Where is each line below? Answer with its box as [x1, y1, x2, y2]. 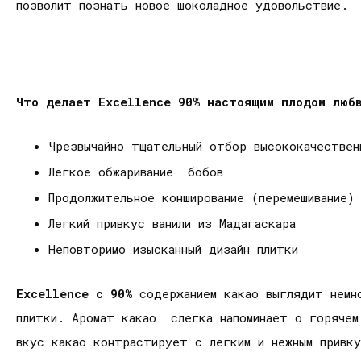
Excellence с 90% [16, 285, 132, 302]
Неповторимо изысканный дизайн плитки [48, 241, 298, 258]
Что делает [16, 93, 98, 110]
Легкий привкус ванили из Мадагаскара [48, 215, 303, 232]
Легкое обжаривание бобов [48, 164, 230, 180]
